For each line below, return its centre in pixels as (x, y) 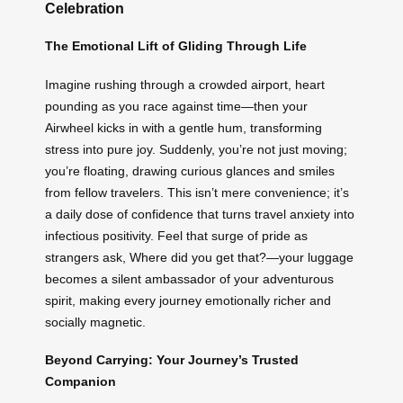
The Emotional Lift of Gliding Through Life (176, 46)
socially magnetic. (95, 322)
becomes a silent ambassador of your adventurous (189, 278)
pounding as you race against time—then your (176, 106)
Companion (81, 382)
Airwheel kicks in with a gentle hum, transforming (184, 127)
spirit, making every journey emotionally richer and (188, 300)
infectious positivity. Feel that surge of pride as (176, 235)
